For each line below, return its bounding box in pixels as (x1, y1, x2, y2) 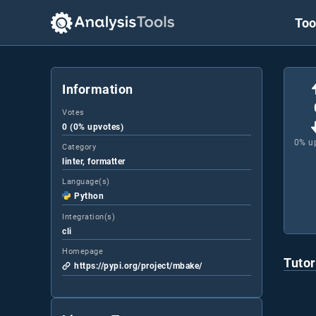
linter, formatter (62, 156, 126, 166)
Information (62, 82, 133, 97)
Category (62, 142, 96, 152)
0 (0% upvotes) (62, 121, 123, 132)
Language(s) (62, 177, 110, 186)
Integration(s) (62, 212, 115, 222)
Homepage (62, 247, 103, 257)
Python (74, 190, 104, 201)
